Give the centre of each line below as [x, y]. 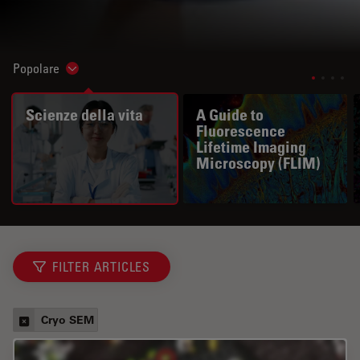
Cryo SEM [67, 320]
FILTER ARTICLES [101, 267]
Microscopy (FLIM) [258, 164]
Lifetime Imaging [251, 147]
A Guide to [230, 115]
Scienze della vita [84, 115]
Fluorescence [241, 131]
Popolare [36, 69]
